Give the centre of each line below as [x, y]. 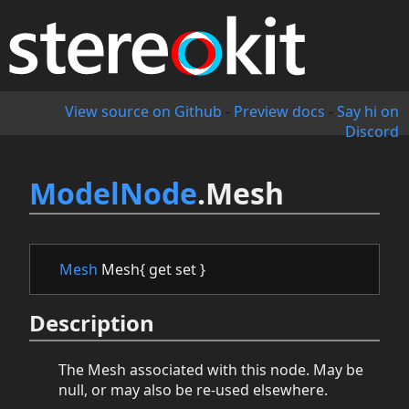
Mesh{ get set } [152, 270]
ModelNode [113, 194]
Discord [372, 132]
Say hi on [367, 112]
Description [92, 322]
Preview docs [279, 112]
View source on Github [143, 112]
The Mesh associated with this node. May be [211, 370]
